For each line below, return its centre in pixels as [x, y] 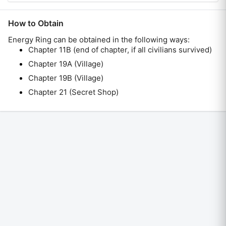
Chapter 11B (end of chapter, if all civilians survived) [120, 50]
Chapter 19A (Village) [66, 64]
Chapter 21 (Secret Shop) [73, 92]
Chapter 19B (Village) [66, 78]
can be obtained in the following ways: [121, 40]
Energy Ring [30, 40]
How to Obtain [36, 23]
